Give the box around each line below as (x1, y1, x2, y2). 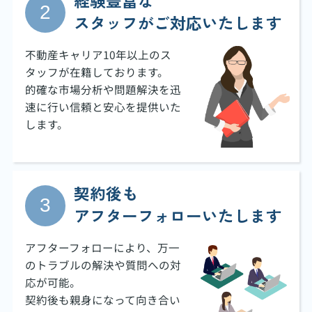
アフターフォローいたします (74, 204, 283, 228)
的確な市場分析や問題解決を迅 (24, 81, 181, 97)
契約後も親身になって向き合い (24, 292, 180, 308)
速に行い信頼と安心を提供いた (24, 99, 181, 115)
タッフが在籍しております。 (24, 64, 169, 80)
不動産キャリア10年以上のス (24, 47, 171, 63)
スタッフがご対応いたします (74, 11, 283, 35)
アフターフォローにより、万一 (24, 240, 180, 256)
